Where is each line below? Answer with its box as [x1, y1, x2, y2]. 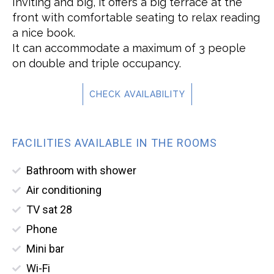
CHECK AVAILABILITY [89, 89, 185, 99]
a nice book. [12, 26, 75, 39]
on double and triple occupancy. [12, 57, 181, 70]
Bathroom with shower [26, 164, 136, 177]
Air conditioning [26, 183, 102, 196]
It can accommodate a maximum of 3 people [12, 42, 246, 54]
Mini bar [26, 242, 64, 255]
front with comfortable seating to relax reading [12, 11, 260, 24]
